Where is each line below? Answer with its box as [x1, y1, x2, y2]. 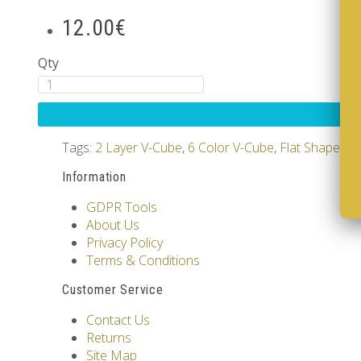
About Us [86, 216, 139, 234]
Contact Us [86, 311, 150, 330]
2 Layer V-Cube [95, 139, 182, 157]
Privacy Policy [86, 234, 163, 252]
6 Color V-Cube [188, 139, 274, 157]
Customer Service [62, 282, 164, 298]
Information [62, 169, 127, 185]
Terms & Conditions [86, 251, 200, 270]
